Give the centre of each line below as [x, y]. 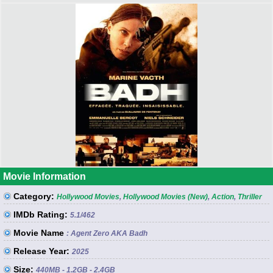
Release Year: [41, 251]
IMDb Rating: [41, 214]
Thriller [250, 197]
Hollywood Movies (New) [165, 197]
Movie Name [39, 232]
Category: [34, 196]
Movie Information [44, 176]
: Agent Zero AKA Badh [107, 233]
